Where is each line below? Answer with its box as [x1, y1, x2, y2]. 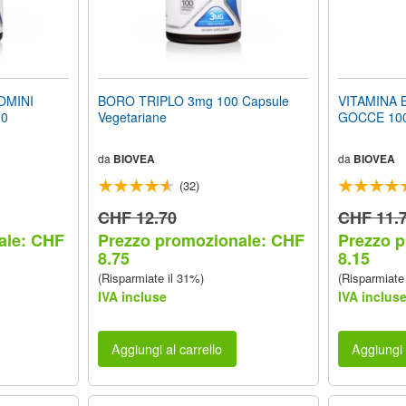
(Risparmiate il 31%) [97, 268, 204, 286]
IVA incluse [97, 286, 167, 305]
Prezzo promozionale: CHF [97, 227, 304, 252]
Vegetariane [97, 107, 167, 126]
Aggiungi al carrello [111, 339, 223, 359]
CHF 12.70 [97, 205, 177, 229]
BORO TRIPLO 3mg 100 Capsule [97, 91, 289, 110]
